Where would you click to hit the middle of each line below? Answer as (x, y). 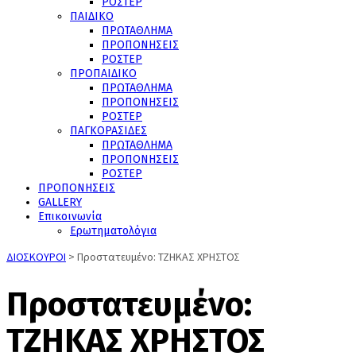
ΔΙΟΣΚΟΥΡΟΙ (36, 257)
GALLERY (60, 202)
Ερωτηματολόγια (113, 231)
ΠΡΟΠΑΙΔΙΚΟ (103, 74)
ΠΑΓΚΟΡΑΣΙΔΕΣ (108, 131)
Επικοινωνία (70, 217)
